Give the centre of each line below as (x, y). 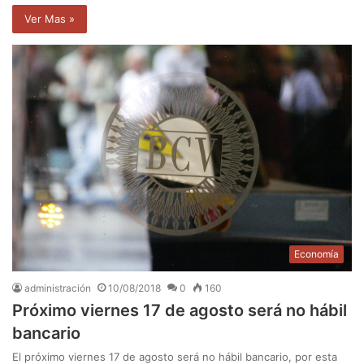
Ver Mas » (50, 19)
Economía (316, 253)
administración (58, 288)
